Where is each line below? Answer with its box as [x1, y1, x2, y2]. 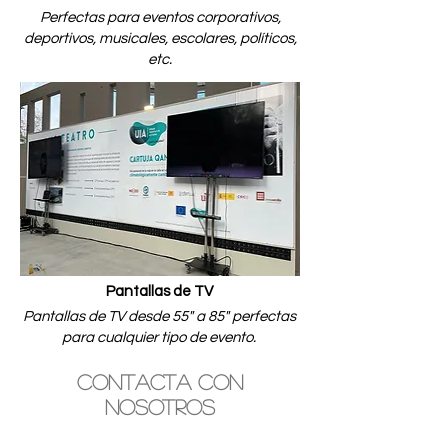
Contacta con [77, 371, 243, 392]
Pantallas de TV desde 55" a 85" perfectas [22, 309, 296, 324]
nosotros [105, 396, 215, 417]
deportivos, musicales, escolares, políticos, [23, 31, 297, 46]
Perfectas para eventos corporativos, [39, 10, 281, 25]
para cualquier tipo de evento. [62, 330, 256, 345]
